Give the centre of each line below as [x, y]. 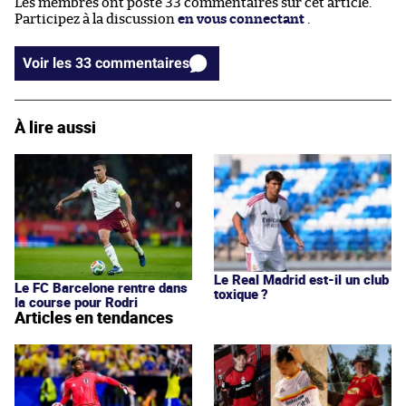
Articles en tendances [94, 318]
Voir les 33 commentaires [142, 63]
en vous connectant [241, 19]
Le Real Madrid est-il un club [301, 279]
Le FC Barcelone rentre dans [101, 288]
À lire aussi [55, 126]
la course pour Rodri [76, 302]
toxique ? [241, 293]
